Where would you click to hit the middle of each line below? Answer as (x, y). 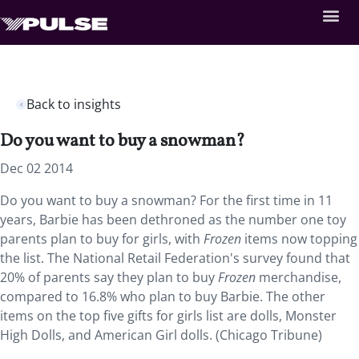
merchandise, (298, 277)
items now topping (301, 239)
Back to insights (74, 104)
